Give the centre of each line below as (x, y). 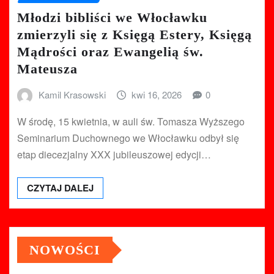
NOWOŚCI (65, 250)
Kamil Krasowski (72, 94)
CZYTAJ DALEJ (60, 188)
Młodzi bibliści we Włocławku (112, 17)
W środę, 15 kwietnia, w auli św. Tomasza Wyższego (131, 122)
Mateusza (47, 68)
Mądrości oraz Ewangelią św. (110, 51)
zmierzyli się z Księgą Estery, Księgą (135, 34)
